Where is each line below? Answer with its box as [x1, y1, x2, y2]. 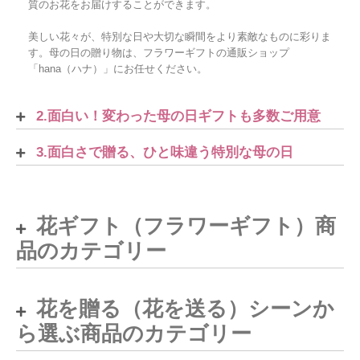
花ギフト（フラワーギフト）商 [36, 213, 336, 238]
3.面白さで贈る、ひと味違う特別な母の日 [36, 144, 293, 160]
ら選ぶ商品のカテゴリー [16, 321, 252, 346]
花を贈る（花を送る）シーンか [36, 296, 334, 321]
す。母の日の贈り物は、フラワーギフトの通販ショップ [28, 46, 289, 59]
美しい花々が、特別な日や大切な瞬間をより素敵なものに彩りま [28, 30, 331, 43]
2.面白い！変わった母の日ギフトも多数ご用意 [36, 108, 321, 124]
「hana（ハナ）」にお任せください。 [28, 62, 207, 75]
